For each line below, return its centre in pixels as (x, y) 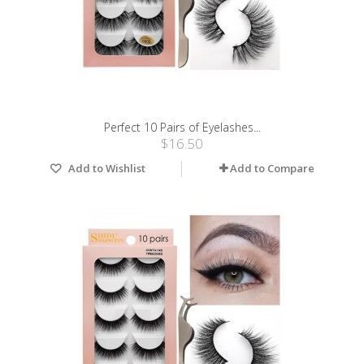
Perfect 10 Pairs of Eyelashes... (182, 128)
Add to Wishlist (106, 169)
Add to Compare (272, 169)
